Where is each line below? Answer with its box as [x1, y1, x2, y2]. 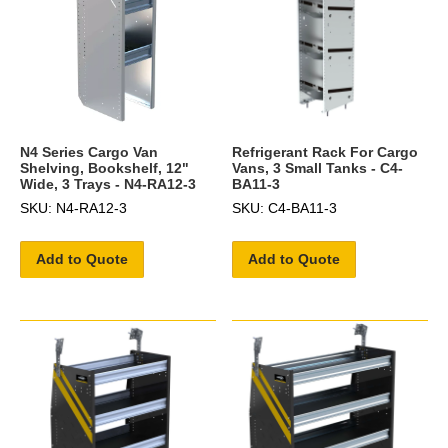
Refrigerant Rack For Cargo [232, 144, 419, 161]
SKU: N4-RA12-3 [20, 200, 127, 217]
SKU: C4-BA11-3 [232, 200, 338, 217]
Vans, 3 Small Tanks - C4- [232, 160, 404, 177]
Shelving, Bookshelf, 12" [20, 160, 189, 177]
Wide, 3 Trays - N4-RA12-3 [20, 176, 196, 193]
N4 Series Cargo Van [20, 144, 158, 161]
